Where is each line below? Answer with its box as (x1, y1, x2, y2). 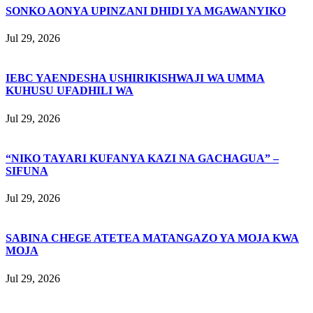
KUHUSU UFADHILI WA (6, 85, 133, 97)
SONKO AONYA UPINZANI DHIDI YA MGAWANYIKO (6, 4, 286, 17)
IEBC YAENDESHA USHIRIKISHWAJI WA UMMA (6, 72, 265, 85)
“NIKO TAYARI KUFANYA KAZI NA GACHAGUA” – (6, 152, 279, 164)
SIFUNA (6, 164, 48, 177)
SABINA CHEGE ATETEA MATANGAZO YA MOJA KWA (6, 232, 299, 245)
